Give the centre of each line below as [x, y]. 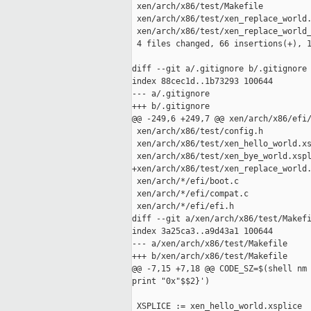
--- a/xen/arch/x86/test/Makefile [210, 244]
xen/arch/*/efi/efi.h [183, 207]
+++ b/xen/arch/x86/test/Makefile [210, 257]
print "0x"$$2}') [171, 281]
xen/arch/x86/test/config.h [197, 132]
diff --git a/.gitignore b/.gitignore [219, 69]
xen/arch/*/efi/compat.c [190, 194]
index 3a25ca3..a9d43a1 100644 [202, 232]
